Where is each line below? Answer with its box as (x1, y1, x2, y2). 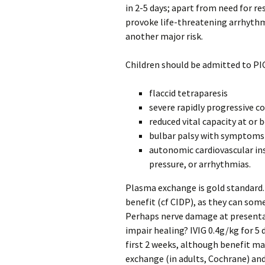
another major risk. (125, 30, 203, 42)
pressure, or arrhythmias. (149, 158, 251, 170)
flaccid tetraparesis (149, 87, 228, 99)
